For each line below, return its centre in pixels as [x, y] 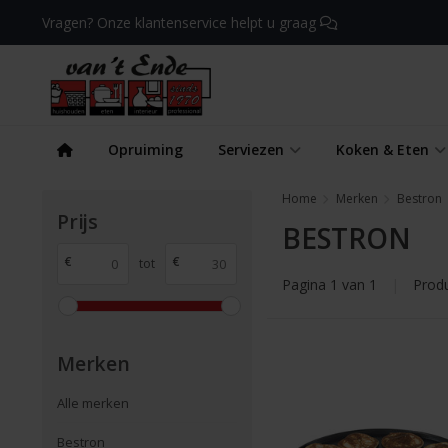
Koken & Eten [382, 149]
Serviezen [251, 149]
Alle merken [93, 403]
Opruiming [145, 149]
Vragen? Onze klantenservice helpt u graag [181, 22]
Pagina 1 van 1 [331, 284]
